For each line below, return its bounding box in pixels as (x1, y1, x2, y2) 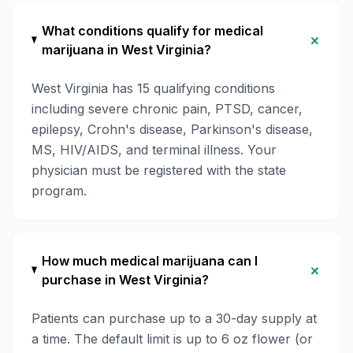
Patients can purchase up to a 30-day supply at (32, 310, 317, 326)
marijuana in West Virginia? (42, 42, 212, 58)
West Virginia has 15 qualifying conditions (32, 80, 275, 96)
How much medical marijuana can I (42, 253, 258, 269)
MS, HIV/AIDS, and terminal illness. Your (32, 142, 277, 158)
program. (32, 183, 87, 199)
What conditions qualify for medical (42, 23, 264, 39)
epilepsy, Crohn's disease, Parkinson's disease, (32, 121, 313, 137)
